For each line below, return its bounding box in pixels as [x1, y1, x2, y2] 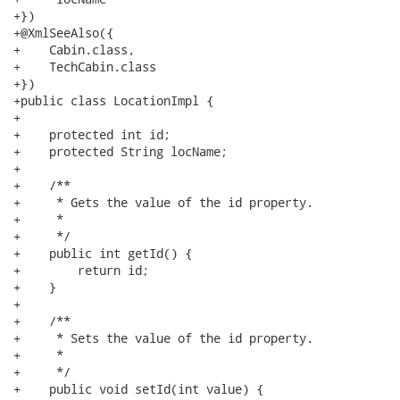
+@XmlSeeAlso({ [13, 24, 113, 41]
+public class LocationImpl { [13, 92, 213, 109]
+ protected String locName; [13, 143, 228, 160]
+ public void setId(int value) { [13, 380, 263, 397]
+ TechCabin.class [13, 58, 156, 75]
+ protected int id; [13, 126, 171, 143]
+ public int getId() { [13, 245, 192, 262]
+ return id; [13, 262, 149, 279]
